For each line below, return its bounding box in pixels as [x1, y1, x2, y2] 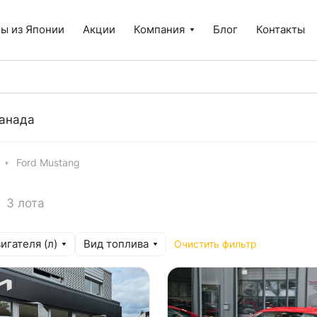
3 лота [6, 196, 45, 210]
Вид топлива [83, 238, 149, 250]
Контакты [256, 23, 305, 36]
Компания [134, 23, 185, 36]
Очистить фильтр [174, 238, 257, 250]
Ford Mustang [16, 157, 80, 168]
